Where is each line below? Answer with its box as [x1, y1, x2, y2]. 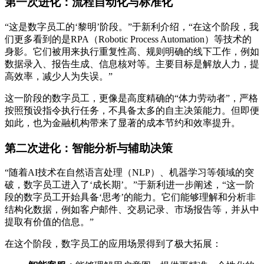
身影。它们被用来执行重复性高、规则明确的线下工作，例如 [5, 46, 259, 57]
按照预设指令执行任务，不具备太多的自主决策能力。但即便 [5, 105, 259, 115]
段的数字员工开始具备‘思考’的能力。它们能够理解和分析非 [5, 192, 256, 203]
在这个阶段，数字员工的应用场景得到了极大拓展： [5, 239, 222, 249]
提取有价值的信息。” [5, 217, 94, 227]
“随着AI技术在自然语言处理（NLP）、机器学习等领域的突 [5, 167, 254, 178]
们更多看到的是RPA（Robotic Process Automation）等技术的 [5, 34, 252, 44]
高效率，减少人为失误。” [5, 71, 113, 81]
